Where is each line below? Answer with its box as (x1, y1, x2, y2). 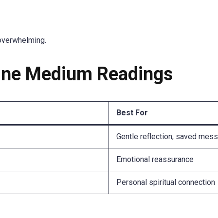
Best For (116, 108, 148, 118)
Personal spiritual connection (116, 178, 215, 187)
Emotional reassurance (116, 155, 194, 164)
